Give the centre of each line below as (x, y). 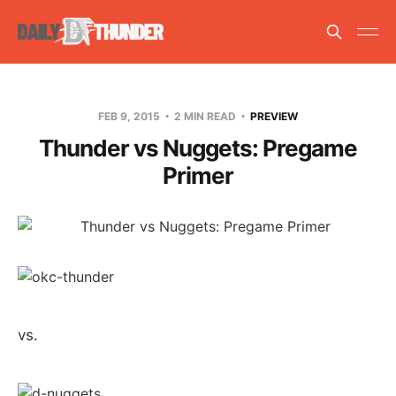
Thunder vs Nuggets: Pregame (198, 148)
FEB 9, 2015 (130, 116)
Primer (198, 175)
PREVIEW (274, 116)
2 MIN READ (205, 116)
